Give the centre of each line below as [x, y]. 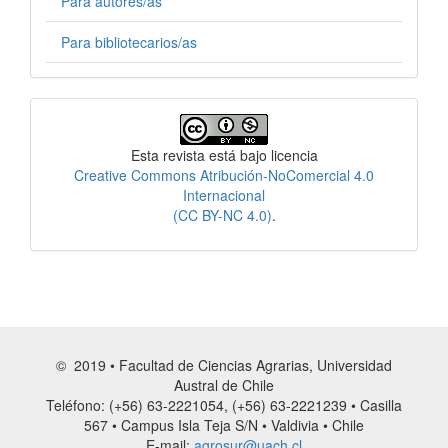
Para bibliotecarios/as [129, 41]
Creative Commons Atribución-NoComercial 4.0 [224, 174]
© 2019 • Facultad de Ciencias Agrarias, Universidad [224, 364]
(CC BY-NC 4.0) [222, 214]
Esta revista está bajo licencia [224, 154]
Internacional [224, 194]
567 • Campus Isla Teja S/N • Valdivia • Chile [224, 424]
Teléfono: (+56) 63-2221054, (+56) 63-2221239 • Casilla [224, 404]
